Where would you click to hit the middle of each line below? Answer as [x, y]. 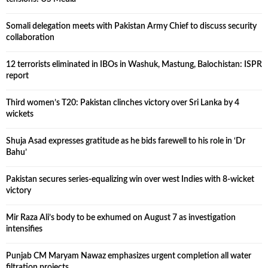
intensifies [24, 229]
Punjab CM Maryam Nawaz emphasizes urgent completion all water [129, 256]
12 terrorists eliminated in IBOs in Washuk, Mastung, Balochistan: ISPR [134, 65]
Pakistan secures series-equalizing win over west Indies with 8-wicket [130, 180]
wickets [20, 115]
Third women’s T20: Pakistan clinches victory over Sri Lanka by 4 [123, 103]
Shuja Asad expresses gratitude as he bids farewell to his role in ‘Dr [126, 141]
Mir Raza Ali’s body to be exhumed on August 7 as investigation [121, 218]
